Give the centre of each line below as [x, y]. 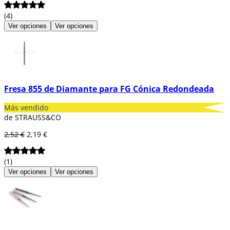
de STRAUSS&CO [33, 117]
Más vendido [26, 107]
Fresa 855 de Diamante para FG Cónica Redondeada [109, 89]
